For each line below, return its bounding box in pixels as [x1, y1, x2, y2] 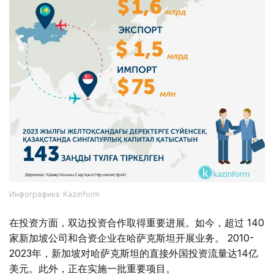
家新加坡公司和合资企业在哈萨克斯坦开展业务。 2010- [9, 231, 254, 244]
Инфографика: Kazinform [9, 189, 100, 199]
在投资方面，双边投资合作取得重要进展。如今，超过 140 [9, 216, 264, 229]
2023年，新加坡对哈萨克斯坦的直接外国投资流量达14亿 [9, 246, 258, 259]
